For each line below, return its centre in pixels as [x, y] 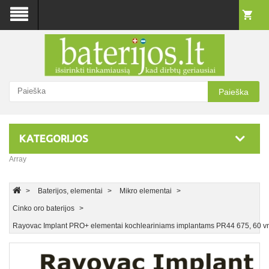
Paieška [234, 92]
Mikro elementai [146, 191]
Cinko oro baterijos [44, 208]
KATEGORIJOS [54, 138]
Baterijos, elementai [70, 191]
